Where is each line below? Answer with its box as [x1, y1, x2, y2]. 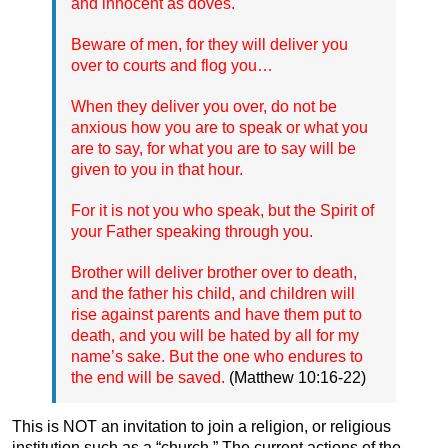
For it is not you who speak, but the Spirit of [71, 201, 374, 219]
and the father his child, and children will [71, 284, 355, 302]
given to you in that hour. [71, 160, 243, 178]
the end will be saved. [71, 368, 225, 386]
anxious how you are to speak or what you [71, 118, 368, 136]
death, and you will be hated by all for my [71, 326, 359, 344]
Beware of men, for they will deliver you [71, 35, 348, 53]
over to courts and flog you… [71, 56, 273, 74]
